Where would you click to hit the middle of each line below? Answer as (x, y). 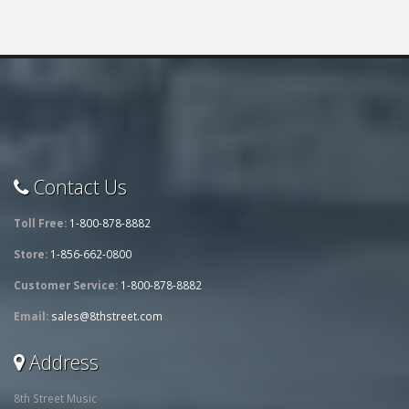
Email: (31, 316)
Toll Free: (40, 223)
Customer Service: (66, 285)
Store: (31, 254)
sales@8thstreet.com (107, 316)
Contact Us (78, 187)
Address (62, 362)
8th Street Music (55, 399)
